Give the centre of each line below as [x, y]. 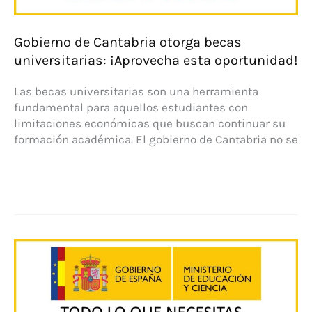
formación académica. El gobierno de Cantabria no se [156, 140]
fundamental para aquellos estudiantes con [131, 108]
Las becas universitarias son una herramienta [136, 92]
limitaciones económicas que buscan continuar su [150, 124]
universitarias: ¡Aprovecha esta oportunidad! [156, 60]
